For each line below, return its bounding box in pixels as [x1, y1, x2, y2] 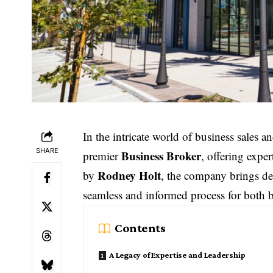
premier [83, 148, 122, 163]
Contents [115, 221, 166, 235]
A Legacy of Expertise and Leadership [109, 250, 246, 260]
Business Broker [121, 147, 202, 164]
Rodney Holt [97, 167, 161, 183]
